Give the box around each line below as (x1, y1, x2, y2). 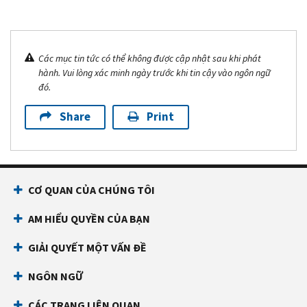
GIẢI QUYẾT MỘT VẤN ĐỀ (28, 240, 147, 255)
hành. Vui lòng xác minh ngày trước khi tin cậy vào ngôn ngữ (38, 66, 271, 79)
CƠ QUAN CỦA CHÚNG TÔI (28, 182, 155, 197)
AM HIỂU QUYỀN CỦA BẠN (28, 211, 150, 226)
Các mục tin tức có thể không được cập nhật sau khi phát (38, 51, 261, 65)
